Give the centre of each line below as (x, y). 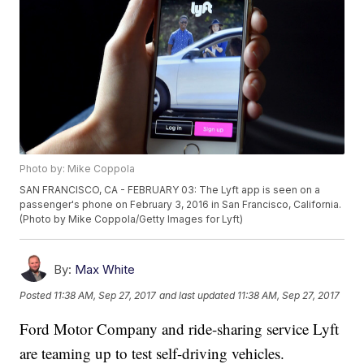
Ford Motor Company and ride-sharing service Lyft (180, 329)
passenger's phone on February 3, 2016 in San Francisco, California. (181, 205)
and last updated (197, 295)
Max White (105, 270)
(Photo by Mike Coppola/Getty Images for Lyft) (132, 219)
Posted (37, 295)
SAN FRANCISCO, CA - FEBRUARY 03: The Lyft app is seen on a (170, 190)
